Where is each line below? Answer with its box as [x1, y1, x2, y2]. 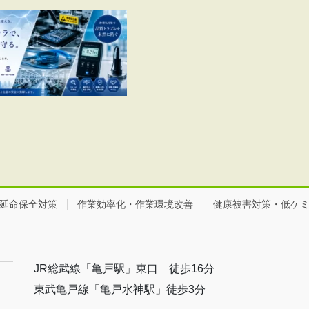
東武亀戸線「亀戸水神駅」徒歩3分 [34, 283, 206, 296]
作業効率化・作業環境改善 [77, 199, 193, 210]
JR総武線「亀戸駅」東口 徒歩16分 [34, 263, 215, 275]
